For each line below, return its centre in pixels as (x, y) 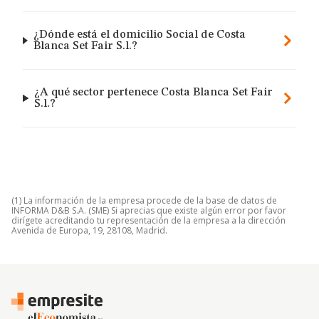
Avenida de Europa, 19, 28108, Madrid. (89, 230)
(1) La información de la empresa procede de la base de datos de (144, 200)
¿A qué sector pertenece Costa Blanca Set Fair (154, 93)
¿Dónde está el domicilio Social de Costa (139, 35)
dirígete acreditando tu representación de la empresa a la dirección (148, 220)
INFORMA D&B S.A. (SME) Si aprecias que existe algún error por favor (149, 210)
